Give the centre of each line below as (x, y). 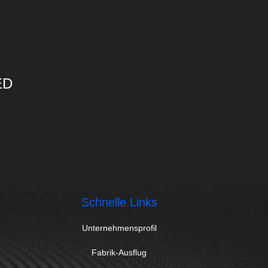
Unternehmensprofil (119, 228)
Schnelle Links (119, 202)
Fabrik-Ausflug (119, 252)
